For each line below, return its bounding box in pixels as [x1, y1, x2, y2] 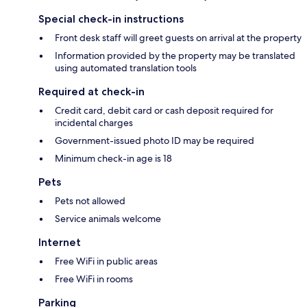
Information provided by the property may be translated [55, 49, 295, 62]
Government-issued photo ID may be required [55, 134, 254, 147]
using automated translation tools [55, 62, 197, 75]
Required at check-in [38, 85, 145, 99]
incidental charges [55, 116, 133, 130]
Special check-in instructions [38, 12, 184, 26]
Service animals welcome [55, 212, 161, 225]
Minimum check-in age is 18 [55, 152, 172, 165]
